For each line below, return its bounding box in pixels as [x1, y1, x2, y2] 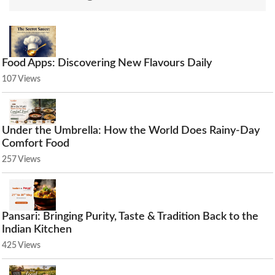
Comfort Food [2, 138, 69, 150]
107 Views [2, 74, 41, 83]
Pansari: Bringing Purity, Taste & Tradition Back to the [2, 211, 258, 222]
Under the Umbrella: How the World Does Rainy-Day [2, 125, 260, 137]
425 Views [2, 241, 41, 250]
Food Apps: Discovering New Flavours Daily [2, 57, 212, 69]
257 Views [2, 155, 41, 165]
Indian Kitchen [2, 223, 72, 235]
